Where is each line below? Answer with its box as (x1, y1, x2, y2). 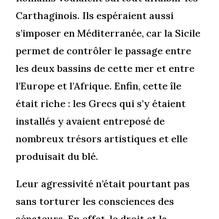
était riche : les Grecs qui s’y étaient (16, 97, 186, 110)
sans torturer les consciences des (16, 195, 175, 208)
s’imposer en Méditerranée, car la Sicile (16, 27, 201, 40)
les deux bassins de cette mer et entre (16, 62, 195, 75)
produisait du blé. (16, 150, 99, 163)
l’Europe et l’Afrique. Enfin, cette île (16, 80, 182, 92)
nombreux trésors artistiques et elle (16, 132, 188, 145)
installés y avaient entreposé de (16, 115, 165, 128)
